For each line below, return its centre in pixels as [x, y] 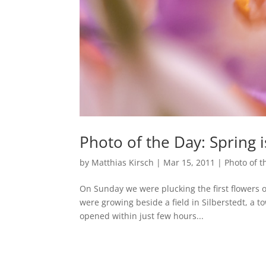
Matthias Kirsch [123, 163]
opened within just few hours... [142, 216]
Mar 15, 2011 [189, 163]
